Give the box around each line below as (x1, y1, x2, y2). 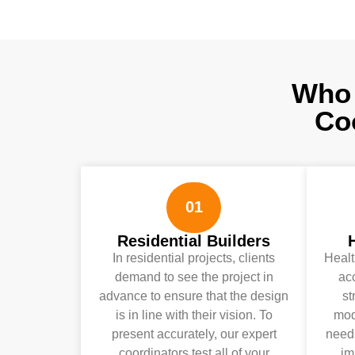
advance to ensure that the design (99, 288, 288, 303)
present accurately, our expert (111, 326, 277, 341)
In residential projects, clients (113, 250, 275, 265)
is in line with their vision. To (115, 307, 273, 322)
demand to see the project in (114, 269, 273, 284)
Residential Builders (117, 231, 270, 250)
